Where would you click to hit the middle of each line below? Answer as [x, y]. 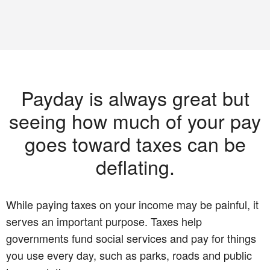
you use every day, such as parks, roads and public [129, 255]
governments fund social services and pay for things [131, 238]
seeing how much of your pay [135, 120]
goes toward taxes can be [135, 143]
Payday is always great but [135, 97]
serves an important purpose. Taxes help [104, 221]
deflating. [135, 166]
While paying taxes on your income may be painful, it [132, 204]
